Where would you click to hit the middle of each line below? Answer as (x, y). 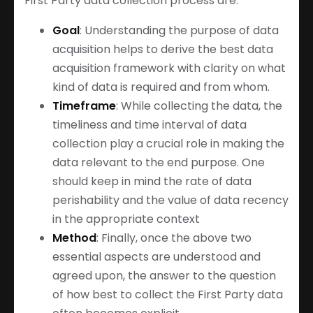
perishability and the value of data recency (170, 200)
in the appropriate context (132, 219)
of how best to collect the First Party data (168, 294)
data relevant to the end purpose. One (159, 162)
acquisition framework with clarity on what (169, 68)
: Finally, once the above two (174, 238)
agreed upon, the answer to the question (164, 275)
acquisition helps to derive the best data (163, 49)
